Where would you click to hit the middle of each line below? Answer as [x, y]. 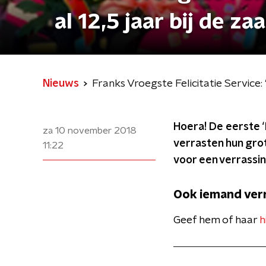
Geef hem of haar [216, 220]
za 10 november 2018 [90, 131]
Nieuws [61, 84]
